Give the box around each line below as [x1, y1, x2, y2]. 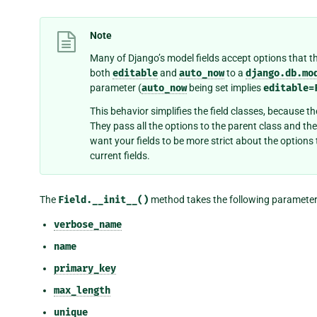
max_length [54, 284, 110, 296]
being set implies [187, 82, 263, 94]
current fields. [90, 149, 150, 161]
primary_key [54, 262, 116, 275]
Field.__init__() [58, 193, 149, 206]
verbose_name [54, 218, 122, 231]
